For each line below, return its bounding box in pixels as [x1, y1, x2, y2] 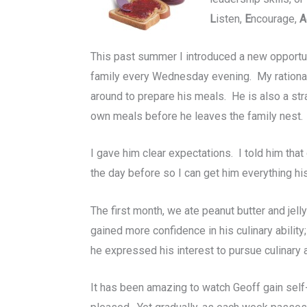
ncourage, [250, 12, 299, 26]
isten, [215, 12, 245, 26]
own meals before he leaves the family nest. [90, 109, 303, 123]
